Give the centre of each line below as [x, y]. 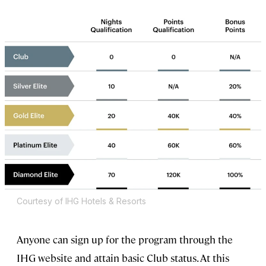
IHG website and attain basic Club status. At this [123, 258]
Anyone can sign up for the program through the [125, 240]
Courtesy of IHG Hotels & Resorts [81, 201]
